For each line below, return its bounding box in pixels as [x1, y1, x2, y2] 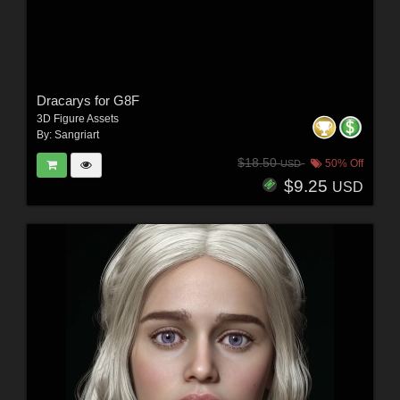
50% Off [322, 156, 364, 170]
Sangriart [54, 129, 99, 142]
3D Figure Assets [36, 112, 119, 126]
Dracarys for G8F [36, 93, 139, 109]
